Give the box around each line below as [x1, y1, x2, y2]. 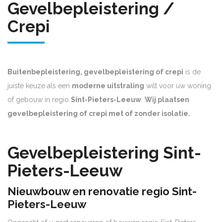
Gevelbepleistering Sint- [7, 143, 201, 163]
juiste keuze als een [7, 82, 72, 90]
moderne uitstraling [72, 82, 144, 90]
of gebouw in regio [7, 96, 71, 104]
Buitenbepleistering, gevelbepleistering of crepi [7, 68, 183, 76]
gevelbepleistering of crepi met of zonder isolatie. [7, 110, 192, 118]
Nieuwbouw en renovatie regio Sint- [7, 185, 197, 198]
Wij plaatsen [145, 96, 189, 104]
